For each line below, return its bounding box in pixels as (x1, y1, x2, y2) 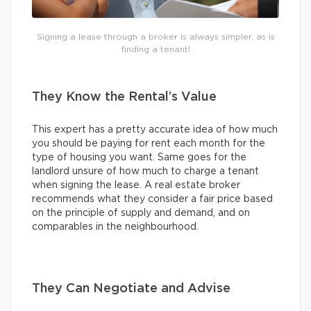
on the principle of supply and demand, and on (32, 208, 250, 218)
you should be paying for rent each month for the (32, 138, 265, 149)
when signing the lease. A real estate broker (32, 180, 240, 190)
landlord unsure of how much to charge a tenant (32, 166, 259, 176)
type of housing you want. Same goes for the (32, 152, 246, 162)
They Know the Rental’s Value (32, 90, 217, 103)
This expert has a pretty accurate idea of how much (32, 124, 278, 135)
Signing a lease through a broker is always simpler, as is (36, 32, 275, 41)
